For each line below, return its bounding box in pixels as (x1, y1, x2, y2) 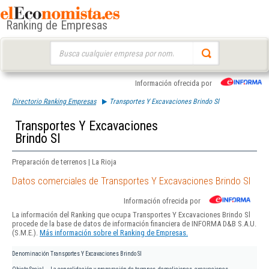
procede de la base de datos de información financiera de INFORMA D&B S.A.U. (12, 219, 256, 229)
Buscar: (49, 42, 73, 51)
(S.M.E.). (12, 228, 40, 238)
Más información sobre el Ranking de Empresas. (40, 228, 188, 238)
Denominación (12, 250, 49, 258)
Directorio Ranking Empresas (12, 97, 96, 106)
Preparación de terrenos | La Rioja (12, 157, 116, 166)
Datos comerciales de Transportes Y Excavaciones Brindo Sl (12, 175, 250, 187)
